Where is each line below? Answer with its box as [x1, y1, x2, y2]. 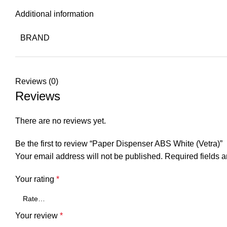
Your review [15, 211, 60, 220]
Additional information [15, 9, 94, 18]
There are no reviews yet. [15, 116, 106, 125]
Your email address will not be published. [15, 152, 163, 161]
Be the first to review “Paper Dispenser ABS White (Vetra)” [15, 139, 222, 148]
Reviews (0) [15, 77, 58, 86]
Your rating [15, 174, 56, 183]
